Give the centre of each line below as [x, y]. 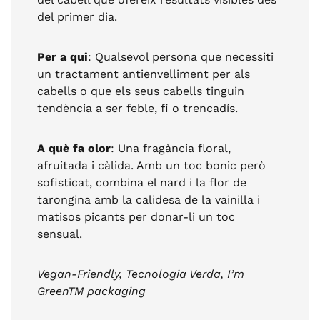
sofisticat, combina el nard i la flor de [142, 182]
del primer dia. [77, 16]
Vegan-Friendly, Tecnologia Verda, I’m [141, 274]
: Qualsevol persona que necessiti [181, 56]
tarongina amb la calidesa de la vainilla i [149, 199]
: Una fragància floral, [171, 148]
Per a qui [62, 56]
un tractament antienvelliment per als [144, 74]
